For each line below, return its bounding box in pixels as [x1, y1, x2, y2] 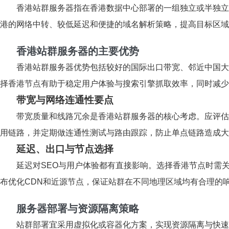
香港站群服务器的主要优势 [16, 45, 139, 57]
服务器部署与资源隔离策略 [16, 203, 139, 214]
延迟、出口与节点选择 [16, 144, 113, 154]
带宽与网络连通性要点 [16, 95, 113, 105]
